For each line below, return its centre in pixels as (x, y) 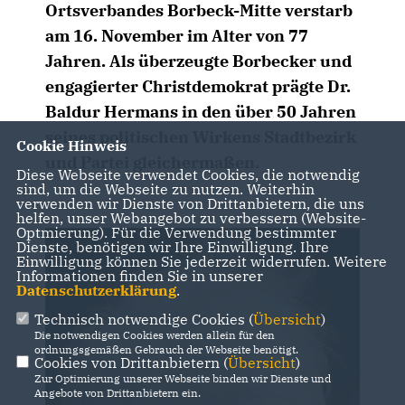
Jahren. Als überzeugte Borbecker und (198, 61)
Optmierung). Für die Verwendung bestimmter (176, 232)
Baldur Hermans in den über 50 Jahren (201, 112)
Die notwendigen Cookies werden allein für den (154, 334)
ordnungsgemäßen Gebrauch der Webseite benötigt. (166, 349)
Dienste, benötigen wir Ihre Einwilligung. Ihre (172, 246)
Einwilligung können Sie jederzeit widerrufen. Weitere (201, 261)
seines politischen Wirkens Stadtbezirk (201, 137)
